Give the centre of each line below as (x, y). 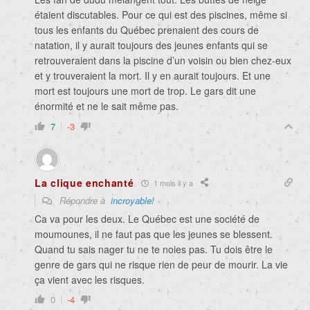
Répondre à (84, 201)
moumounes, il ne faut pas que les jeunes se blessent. (154, 234)
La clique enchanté (84, 183)
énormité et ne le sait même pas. (107, 106)
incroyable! (133, 201)
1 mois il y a (172, 182)
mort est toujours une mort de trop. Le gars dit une (145, 91)
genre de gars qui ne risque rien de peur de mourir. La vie (161, 265)
